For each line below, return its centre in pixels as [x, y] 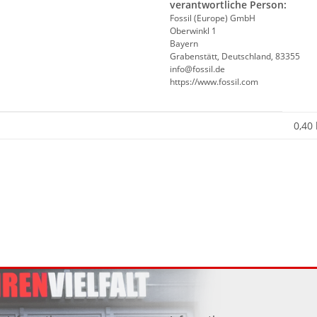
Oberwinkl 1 [193, 31]
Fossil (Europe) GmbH [213, 18]
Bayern [184, 44]
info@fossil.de [197, 69]
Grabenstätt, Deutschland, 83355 [235, 57]
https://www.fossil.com [214, 82]
